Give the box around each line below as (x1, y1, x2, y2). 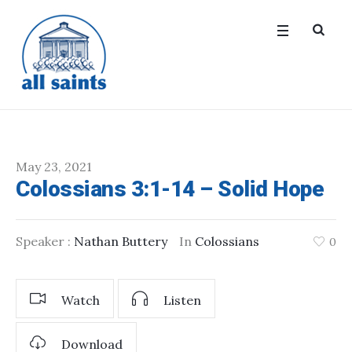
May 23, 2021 (16, 159, 92, 174)
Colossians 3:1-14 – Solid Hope (16, 176, 324, 202)
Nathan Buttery (74, 233, 167, 249)
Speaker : (16, 233, 74, 249)
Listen (163, 292, 201, 309)
